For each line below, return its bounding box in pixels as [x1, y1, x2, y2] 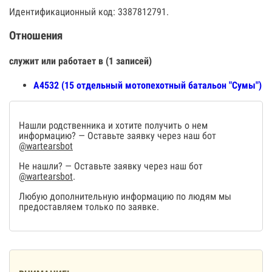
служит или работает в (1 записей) [9, 55, 152, 67]
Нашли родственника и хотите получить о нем [19, 120, 208, 132]
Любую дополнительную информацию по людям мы [19, 191, 231, 203]
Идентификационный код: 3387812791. [9, 6, 169, 18]
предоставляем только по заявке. [19, 201, 159, 213]
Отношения [9, 29, 63, 42]
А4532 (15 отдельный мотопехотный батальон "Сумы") [33, 80, 262, 92]
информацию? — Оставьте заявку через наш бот [19, 130, 216, 142]
